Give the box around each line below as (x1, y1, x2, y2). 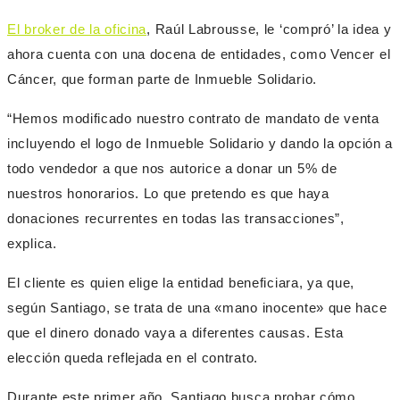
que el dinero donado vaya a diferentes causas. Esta (7, 325, 344, 341)
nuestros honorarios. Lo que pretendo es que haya (7, 186, 329, 202)
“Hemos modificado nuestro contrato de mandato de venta (7, 111, 379, 127)
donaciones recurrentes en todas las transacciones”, (7, 211, 345, 227)
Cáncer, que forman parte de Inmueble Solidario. (7, 71, 317, 87)
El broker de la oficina (7, 21, 147, 37)
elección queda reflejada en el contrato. (7, 350, 258, 366)
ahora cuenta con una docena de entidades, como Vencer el (7, 46, 391, 62)
